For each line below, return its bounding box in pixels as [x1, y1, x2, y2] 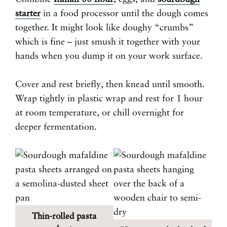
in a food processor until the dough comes [41, 9, 208, 19]
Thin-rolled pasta [32, 212, 97, 221]
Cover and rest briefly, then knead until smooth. [15, 80, 205, 90]
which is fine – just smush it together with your [15, 37, 200, 47]
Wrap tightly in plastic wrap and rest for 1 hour [15, 94, 203, 104]
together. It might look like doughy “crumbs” [15, 23, 194, 33]
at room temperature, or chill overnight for [15, 108, 184, 118]
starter [15, 9, 41, 19]
